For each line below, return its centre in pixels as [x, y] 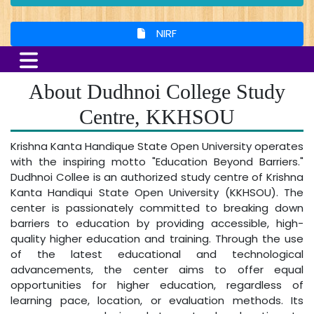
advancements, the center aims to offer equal [157, 270]
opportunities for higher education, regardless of [157, 285]
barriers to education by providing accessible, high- [157, 224]
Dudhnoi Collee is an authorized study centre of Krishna [157, 177]
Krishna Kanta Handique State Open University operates [157, 146]
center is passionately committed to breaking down [157, 208]
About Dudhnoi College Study [157, 92]
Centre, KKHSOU [157, 117]
